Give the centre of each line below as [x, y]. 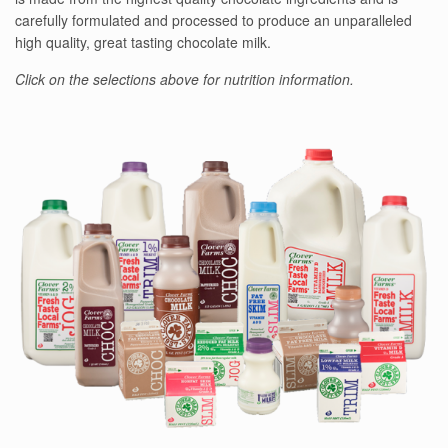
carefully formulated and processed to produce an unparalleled [213, 19]
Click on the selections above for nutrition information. [184, 78]
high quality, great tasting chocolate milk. [143, 41]
